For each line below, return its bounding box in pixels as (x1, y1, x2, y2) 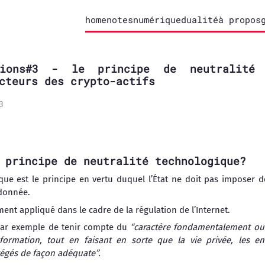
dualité (181, 14, 218, 25)
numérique (133, 14, 181, 25)
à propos (218, 14, 261, 25)
